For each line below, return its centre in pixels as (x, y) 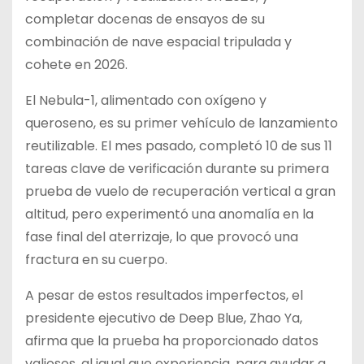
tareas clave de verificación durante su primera (177, 168)
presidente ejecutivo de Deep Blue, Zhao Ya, (164, 318)
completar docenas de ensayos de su (145, 19)
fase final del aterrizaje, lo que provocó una (162, 236)
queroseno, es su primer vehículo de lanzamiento (182, 123)
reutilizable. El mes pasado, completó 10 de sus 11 (179, 145)
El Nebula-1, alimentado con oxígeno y (146, 100)
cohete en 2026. (76, 64)
